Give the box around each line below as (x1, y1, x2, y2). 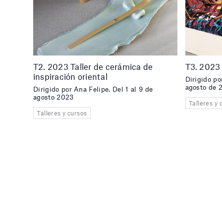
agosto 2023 (33, 93, 74, 102)
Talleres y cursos (37, 109, 87, 117)
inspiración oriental (33, 71, 108, 81)
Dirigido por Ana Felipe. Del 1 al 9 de (33, 85, 153, 94)
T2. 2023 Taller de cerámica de (33, 61, 153, 71)
